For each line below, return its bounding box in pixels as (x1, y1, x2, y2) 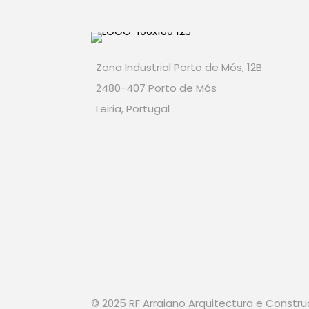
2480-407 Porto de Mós (96, 80, 217, 95)
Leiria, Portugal (96, 101, 170, 116)
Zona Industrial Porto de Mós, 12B (96, 59, 263, 74)
